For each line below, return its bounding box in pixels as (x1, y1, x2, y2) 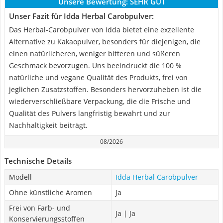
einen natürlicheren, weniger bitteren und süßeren (9, 49, 180, 58)
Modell (9, 172, 32, 182)
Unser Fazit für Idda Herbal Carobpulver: (9, 11, 154, 21)
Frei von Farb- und (9, 203, 70, 213)
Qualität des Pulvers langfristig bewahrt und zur (9, 109, 170, 118)
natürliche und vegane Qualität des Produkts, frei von (9, 73, 188, 82)
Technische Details (4, 156, 72, 166)
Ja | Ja (115, 209, 135, 218)
